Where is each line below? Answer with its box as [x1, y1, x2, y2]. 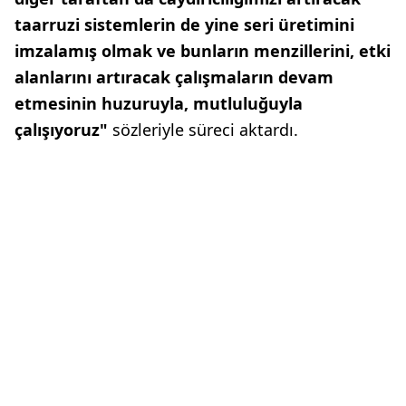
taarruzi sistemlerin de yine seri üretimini [14, 13, 354, 35]
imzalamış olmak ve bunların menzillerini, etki [14, 39, 391, 62]
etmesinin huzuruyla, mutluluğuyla [14, 92, 303, 114]
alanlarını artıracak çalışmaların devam [14, 65, 333, 88]
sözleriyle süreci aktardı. [108, 118, 298, 140]
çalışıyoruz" [14, 118, 108, 140]
